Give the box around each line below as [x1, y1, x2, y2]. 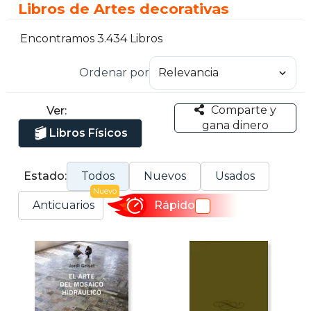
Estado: [24, 169, 67, 183]
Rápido [153, 199, 195, 212]
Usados [215, 169, 255, 183]
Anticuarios [33, 198, 95, 212]
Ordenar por [78, 65, 149, 79]
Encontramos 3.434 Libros [20, 32, 163, 46]
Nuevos [144, 169, 187, 183]
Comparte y [210, 103, 276, 117]
